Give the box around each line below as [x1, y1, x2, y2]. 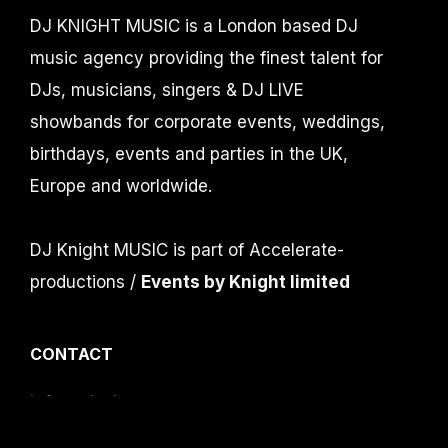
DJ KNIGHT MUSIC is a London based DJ [30, 16, 358, 37]
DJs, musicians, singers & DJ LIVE [30, 80, 304, 101]
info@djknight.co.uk [30, 393, 192, 414]
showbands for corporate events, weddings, [30, 112, 385, 133]
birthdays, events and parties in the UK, [30, 144, 348, 165]
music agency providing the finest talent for [30, 48, 383, 69]
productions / [30, 272, 141, 293]
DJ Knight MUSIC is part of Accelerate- [30, 240, 344, 261]
